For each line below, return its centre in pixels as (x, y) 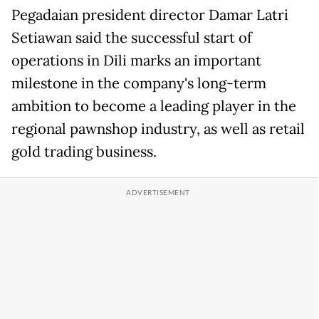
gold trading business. (84, 151)
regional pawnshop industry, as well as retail (158, 129)
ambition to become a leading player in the (154, 106)
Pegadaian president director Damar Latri (150, 15)
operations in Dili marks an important (136, 60)
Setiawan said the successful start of (132, 37)
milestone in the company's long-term (139, 83)
